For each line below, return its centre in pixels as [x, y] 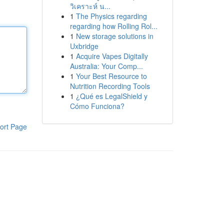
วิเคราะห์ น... [90, 6]
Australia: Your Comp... [106, 66]
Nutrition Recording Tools [110, 86]
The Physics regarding [111, 16]
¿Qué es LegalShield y [111, 96]
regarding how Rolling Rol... [113, 26]
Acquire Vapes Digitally [112, 56]
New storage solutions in [114, 36]
